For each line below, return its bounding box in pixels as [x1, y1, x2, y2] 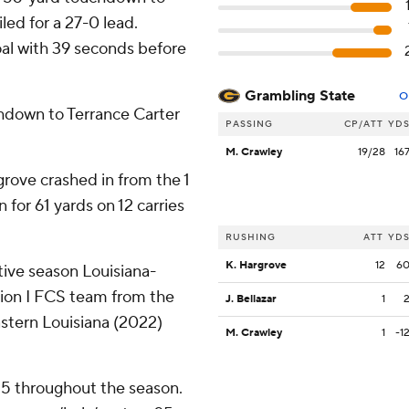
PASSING [225, 118, 273, 131]
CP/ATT [344, 118, 383, 131]
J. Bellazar [225, 292, 277, 307]
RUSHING [225, 231, 276, 244]
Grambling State [245, 87, 355, 106]
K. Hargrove [225, 258, 287, 273]
